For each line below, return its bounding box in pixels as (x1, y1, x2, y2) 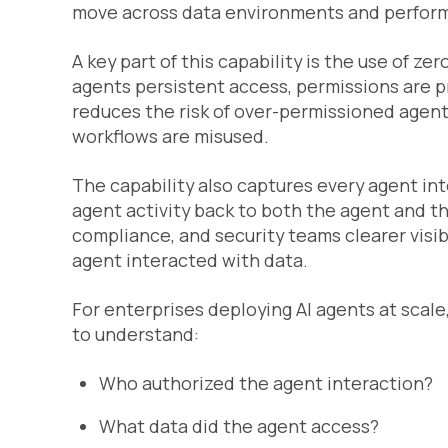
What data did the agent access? (98, 414, 379, 439)
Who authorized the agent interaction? (98, 371, 433, 396)
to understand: (72, 322, 199, 347)
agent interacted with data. (72, 248, 308, 273)
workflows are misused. (72, 124, 269, 149)
